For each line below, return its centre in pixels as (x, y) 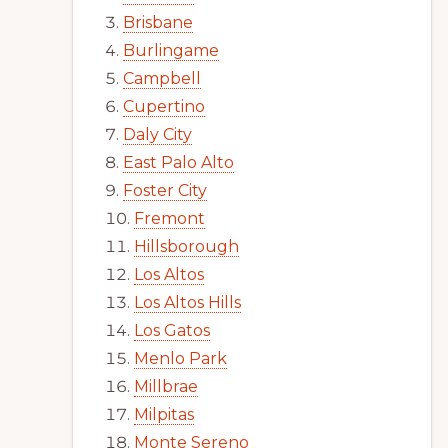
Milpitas (164, 414)
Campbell (162, 78)
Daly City (157, 134)
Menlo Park (180, 358)
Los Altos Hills (187, 302)
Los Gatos (172, 330)
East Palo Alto (178, 162)
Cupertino (164, 106)
